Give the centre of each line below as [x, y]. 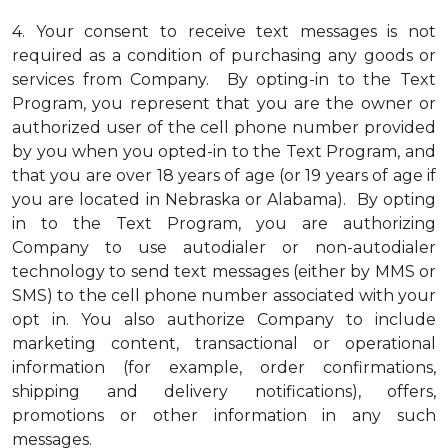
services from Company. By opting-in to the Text [224, 79]
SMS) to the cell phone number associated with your [224, 295]
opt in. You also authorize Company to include [224, 319]
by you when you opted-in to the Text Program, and [224, 151]
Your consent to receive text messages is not [235, 31]
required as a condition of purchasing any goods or [224, 55]
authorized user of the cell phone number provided [224, 127]
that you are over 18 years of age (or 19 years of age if [224, 175]
